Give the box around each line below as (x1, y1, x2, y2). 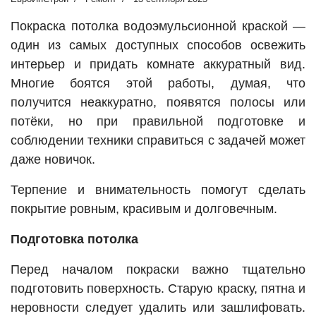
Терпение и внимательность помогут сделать (11, 183, 305, 197)
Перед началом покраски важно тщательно (11, 262, 305, 277)
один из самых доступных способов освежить (11, 38, 305, 53)
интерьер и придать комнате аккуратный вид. (11, 57, 305, 72)
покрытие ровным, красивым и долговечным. (11, 202, 277, 217)
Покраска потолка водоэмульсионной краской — (11, 19, 305, 34)
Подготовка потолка (11, 232, 138, 247)
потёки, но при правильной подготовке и (11, 114, 305, 129)
